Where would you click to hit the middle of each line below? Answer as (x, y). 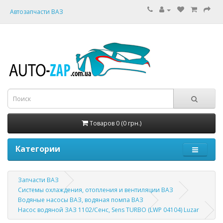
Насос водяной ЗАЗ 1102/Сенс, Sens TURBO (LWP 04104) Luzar (109, 210)
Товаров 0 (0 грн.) (115, 123)
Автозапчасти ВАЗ (37, 12)
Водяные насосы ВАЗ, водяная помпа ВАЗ (81, 200)
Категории (38, 149)
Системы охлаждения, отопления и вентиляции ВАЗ (96, 190)
